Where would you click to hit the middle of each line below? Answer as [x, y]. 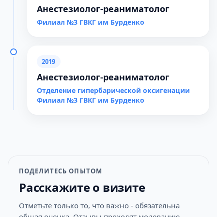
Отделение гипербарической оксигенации [113, 90]
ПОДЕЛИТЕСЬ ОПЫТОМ [61, 171]
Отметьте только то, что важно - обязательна [99, 205]
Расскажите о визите [82, 187]
